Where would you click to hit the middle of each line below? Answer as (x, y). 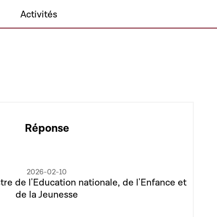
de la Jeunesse (47, 194)
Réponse (47, 128)
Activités (39, 15)
